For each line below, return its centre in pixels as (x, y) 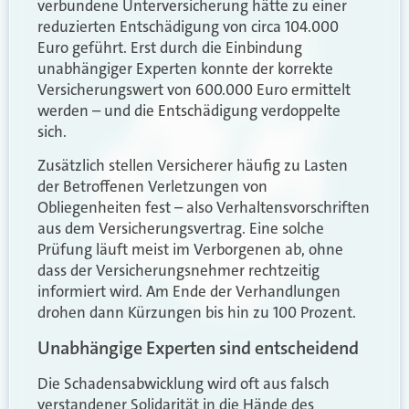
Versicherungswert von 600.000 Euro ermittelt (194, 89)
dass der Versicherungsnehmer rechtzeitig (178, 271)
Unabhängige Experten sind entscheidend (198, 347)
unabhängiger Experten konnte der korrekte (185, 68)
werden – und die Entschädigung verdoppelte (189, 110)
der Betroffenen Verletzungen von (152, 187)
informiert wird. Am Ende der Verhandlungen (189, 292)
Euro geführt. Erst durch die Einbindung (170, 47)
